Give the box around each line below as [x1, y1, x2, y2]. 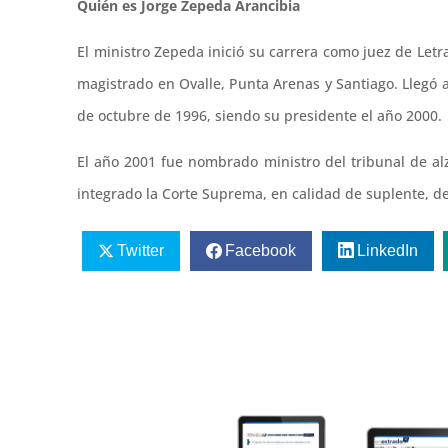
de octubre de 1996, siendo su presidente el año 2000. [77, 106, 443, 126]
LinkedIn [356, 242, 418, 260]
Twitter [117, 242, 165, 260]
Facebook [224, 242, 296, 260]
